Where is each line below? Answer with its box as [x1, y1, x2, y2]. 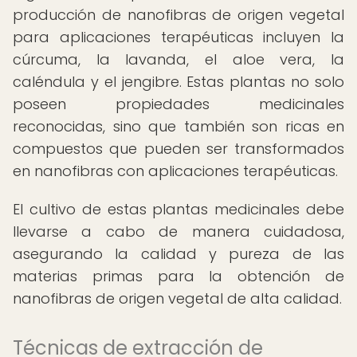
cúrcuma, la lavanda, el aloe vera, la [13, 49, 344, 69]
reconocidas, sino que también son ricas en [13, 116, 344, 136]
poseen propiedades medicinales [13, 94, 344, 114]
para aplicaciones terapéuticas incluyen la [13, 27, 344, 47]
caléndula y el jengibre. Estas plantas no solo [13, 72, 344, 92]
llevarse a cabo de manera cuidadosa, [13, 222, 344, 241]
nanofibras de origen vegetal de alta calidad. [13, 288, 342, 308]
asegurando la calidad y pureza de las [13, 244, 344, 264]
